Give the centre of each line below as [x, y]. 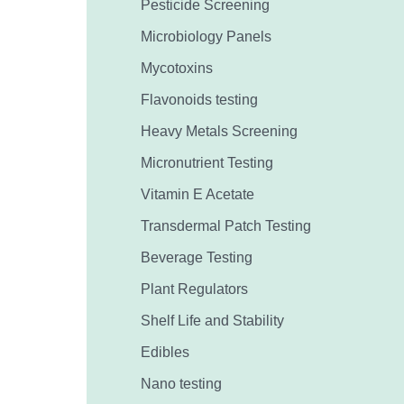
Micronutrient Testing [207, 162]
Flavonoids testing [200, 99]
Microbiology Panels [207, 36]
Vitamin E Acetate [198, 194]
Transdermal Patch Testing [226, 225]
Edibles [165, 352]
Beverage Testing [197, 257]
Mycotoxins [177, 68]
